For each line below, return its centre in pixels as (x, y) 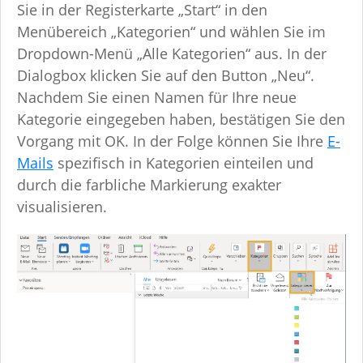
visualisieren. (62, 207)
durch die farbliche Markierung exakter (149, 185)
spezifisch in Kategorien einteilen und (184, 163)
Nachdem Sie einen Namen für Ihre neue (157, 98)
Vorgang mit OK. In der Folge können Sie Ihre (172, 141)
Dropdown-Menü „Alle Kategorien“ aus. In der (172, 54)
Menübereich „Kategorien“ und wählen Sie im (171, 32)
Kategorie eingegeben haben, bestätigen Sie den (181, 120)
